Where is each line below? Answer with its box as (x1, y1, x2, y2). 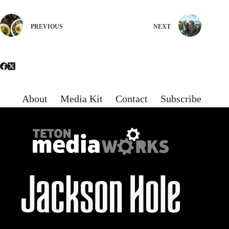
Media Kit (60, 93, 103, 105)
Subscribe (161, 93, 202, 105)
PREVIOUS (31, 23, 63, 31)
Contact (116, 93, 148, 105)
